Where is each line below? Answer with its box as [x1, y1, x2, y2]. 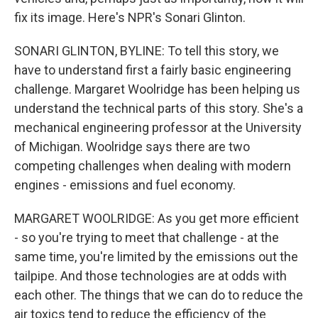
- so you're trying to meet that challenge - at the [14, 230, 279, 245]
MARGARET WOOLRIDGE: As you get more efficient [14, 211, 299, 226]
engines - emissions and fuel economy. [14, 177, 236, 192]
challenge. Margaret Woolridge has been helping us [14, 82, 300, 97]
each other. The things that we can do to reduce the [14, 287, 303, 302]
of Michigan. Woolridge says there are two [14, 139, 250, 154]
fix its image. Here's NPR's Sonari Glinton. [14, 10, 246, 25]
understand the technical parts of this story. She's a [14, 101, 303, 116]
